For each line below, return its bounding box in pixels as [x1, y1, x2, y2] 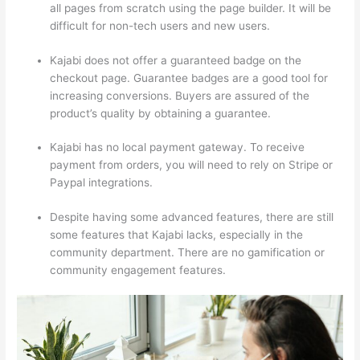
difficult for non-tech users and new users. [50, 19, 271, 33]
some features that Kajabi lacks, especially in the [50, 227, 304, 241]
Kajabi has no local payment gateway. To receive [50, 141, 305, 154]
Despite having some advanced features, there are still [50, 210, 334, 223]
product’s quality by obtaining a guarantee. [50, 106, 272, 120]
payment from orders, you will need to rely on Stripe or [50, 158, 333, 172]
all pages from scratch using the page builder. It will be [50, 2, 332, 15]
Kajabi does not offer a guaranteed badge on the [50, 53, 302, 67]
